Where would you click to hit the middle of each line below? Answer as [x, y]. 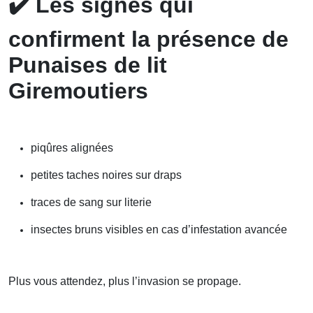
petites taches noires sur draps [106, 175]
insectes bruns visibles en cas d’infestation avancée [159, 229]
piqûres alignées [72, 147]
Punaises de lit [88, 65]
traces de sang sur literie [91, 202]
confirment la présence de [148, 39]
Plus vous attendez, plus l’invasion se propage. [125, 281]
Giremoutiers [78, 90]
